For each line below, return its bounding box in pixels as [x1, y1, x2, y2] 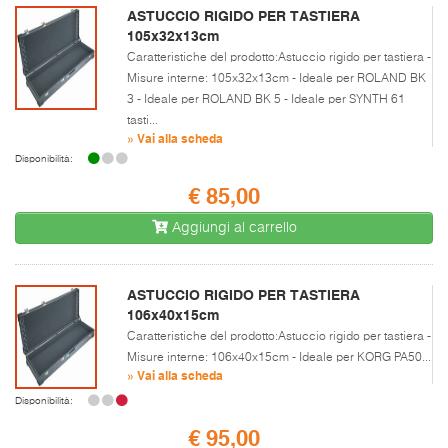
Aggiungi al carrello [167, 220, 297, 235]
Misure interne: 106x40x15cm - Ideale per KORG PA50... [127, 351, 431, 364]
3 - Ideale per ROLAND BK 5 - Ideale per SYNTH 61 [127, 93, 405, 106]
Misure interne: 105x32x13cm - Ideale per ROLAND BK [127, 72, 426, 85]
